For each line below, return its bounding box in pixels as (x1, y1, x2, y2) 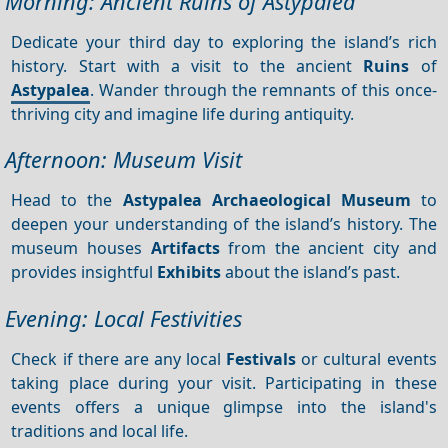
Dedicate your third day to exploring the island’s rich (11, 30, 437, 53)
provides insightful (11, 260, 158, 283)
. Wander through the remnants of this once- (90, 78, 437, 101)
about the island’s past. (221, 260, 401, 283)
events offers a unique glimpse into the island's (11, 395, 437, 418)
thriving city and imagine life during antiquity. (11, 102, 355, 125)
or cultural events (296, 347, 437, 370)
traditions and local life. (11, 419, 189, 442)
